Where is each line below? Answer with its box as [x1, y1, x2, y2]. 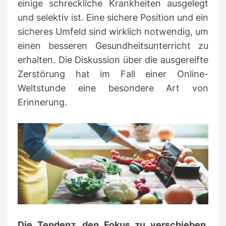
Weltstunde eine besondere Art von [18, 83, 208, 94]
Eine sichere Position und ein [86, 12, 208, 23]
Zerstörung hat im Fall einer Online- [18, 69, 208, 80]
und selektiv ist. [18, 12, 86, 23]
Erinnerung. [18, 97, 67, 108]
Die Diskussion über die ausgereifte [58, 54, 209, 66]
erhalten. [18, 54, 59, 66]
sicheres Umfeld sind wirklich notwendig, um [18, 26, 208, 37]
